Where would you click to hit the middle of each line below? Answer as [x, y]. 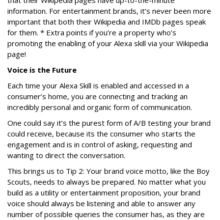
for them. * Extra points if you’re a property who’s [92, 32]
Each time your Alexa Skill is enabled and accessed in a [98, 85]
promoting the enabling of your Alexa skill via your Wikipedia [108, 43]
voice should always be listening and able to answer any [101, 203]
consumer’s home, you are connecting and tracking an [97, 96]
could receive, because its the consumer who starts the [101, 133]
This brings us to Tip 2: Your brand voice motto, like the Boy [109, 171]
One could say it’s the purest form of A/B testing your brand [109, 123]
